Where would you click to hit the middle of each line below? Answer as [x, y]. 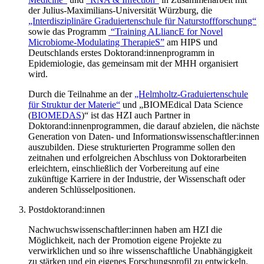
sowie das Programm [68, 32]
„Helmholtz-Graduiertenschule [191, 94]
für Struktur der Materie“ [74, 105]
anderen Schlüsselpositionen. [82, 190]
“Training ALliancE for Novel [166, 32]
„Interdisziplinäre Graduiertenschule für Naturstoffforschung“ [142, 21]
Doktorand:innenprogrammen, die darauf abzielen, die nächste [144, 126]
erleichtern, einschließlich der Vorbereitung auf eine [124, 169]
